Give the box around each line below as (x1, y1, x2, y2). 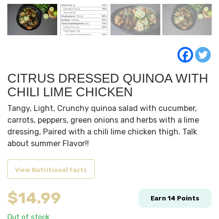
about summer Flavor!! (7, 138, 89, 148)
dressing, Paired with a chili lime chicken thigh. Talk (7, 127, 197, 136)
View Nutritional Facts (15, 165, 87, 174)
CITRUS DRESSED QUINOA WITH (7, 70, 208, 86)
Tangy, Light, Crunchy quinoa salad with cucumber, (7, 103, 197, 113)
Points (175, 194, 199, 202)
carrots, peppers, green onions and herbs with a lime (7, 115, 199, 125)
